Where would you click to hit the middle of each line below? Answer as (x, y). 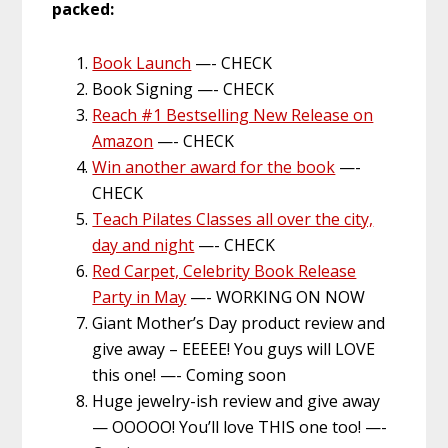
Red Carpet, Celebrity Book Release (224, 271)
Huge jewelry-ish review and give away (236, 401)
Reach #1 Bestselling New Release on (233, 115)
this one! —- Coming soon (189, 375)
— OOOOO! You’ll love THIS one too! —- (240, 427)
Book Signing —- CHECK (183, 89)
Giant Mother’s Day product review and (239, 323)
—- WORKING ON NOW (276, 297)
